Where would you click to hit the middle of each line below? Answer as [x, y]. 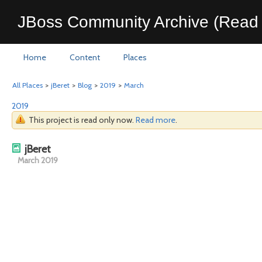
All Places [27, 85]
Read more [156, 120]
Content [85, 57]
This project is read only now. [82, 120]
